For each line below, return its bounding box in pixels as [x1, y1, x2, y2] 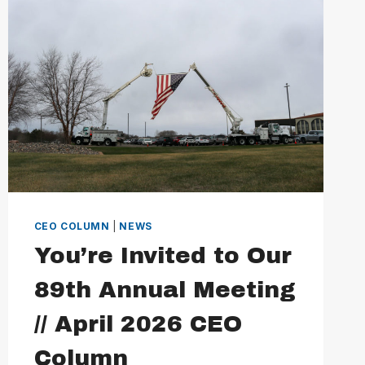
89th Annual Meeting [33, 276, 296, 302]
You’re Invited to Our [33, 242, 292, 268]
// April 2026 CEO [33, 310, 242, 336]
